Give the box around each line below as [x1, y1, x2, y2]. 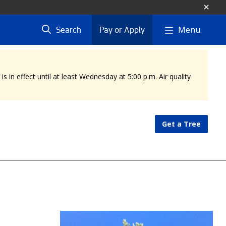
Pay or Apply [99, 26, 145, 35]
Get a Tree [162, 119, 201, 129]
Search [56, 26, 81, 35]
